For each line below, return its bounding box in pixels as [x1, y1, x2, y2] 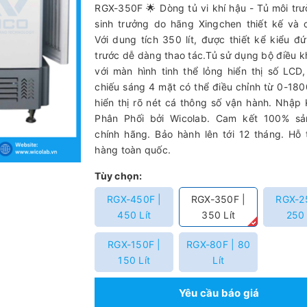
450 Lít [117, 208, 151, 221]
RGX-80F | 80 [186, 238, 251, 250]
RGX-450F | [107, 193, 162, 205]
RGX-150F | [108, 238, 161, 250]
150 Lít [118, 254, 151, 266]
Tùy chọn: [95, 169, 143, 182]
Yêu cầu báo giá [178, 286, 260, 299]
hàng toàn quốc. [95, 143, 171, 156]
